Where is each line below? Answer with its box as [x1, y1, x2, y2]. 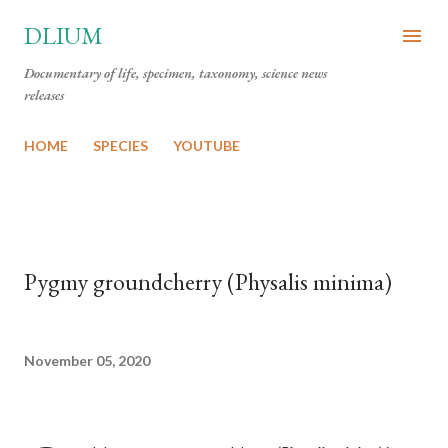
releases [24, 86, 64, 104]
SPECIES [93, 137, 148, 154]
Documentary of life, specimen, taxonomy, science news [24, 64, 327, 82]
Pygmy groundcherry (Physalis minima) [24, 266, 392, 297]
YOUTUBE [173, 137, 240, 154]
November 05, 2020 [24, 351, 150, 369]
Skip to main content [159, 16, 289, 33]
